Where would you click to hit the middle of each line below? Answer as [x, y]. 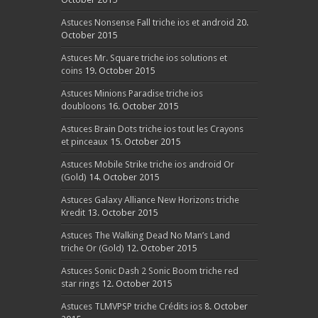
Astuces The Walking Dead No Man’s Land [145, 235]
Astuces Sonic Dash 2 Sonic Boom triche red [149, 271]
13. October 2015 [122, 213]
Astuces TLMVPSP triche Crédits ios [131, 306]
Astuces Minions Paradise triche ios [132, 93]
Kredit [73, 213]
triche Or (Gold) [92, 248]
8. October [226, 306]
